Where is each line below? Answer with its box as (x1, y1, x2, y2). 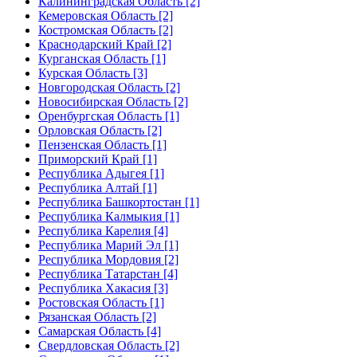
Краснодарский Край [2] (38, 37, 171, 51)
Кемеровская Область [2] (38, 9, 173, 22)
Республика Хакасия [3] (38, 281, 168, 295)
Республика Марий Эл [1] (38, 238, 178, 252)
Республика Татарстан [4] (38, 267, 178, 280)
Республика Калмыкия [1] (38, 210, 179, 223)
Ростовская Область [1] (38, 296, 164, 309)
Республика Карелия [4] (38, 224, 168, 237)
